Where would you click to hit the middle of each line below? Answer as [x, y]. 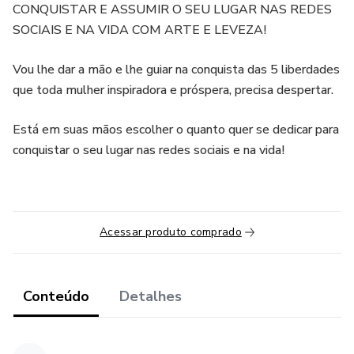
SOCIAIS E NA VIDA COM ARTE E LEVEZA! [139, 30]
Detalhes [151, 296]
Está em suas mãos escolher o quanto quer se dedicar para [176, 130]
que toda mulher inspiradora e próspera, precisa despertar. [173, 90]
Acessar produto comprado [171, 232]
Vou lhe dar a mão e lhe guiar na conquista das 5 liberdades [176, 70]
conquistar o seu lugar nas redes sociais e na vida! [149, 150]
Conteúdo [56, 296]
